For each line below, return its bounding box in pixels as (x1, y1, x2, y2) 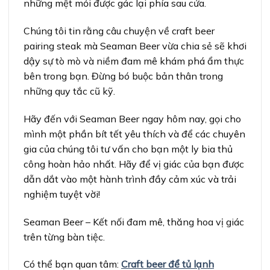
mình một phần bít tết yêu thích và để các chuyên (24, 127, 245, 140)
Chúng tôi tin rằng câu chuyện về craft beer (24, 25, 215, 37)
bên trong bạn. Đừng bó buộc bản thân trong (24, 70, 223, 83)
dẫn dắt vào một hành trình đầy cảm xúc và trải (24, 172, 236, 185)
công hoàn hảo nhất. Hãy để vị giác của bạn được (24, 157, 244, 170)
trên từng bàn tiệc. (24, 230, 105, 243)
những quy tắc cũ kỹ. (24, 85, 115, 98)
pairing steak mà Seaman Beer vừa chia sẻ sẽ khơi (24, 40, 246, 52)
